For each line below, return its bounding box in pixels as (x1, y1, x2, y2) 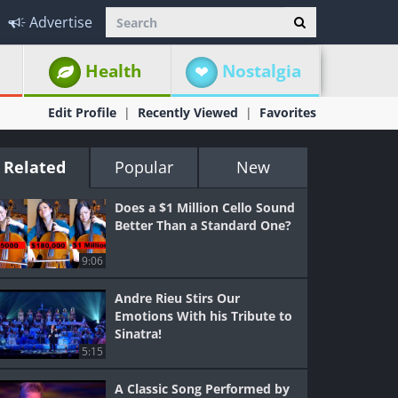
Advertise (29, 12, 92, 32)
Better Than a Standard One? (115, 217, 292, 234)
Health (85, 60, 142, 83)
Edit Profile (48, 104, 116, 121)
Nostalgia (221, 60, 301, 83)
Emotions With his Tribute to (115, 307, 293, 324)
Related (4, 156, 67, 178)
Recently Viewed (138, 104, 238, 121)
